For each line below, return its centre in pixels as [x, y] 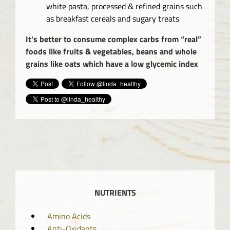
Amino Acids [69, 216]
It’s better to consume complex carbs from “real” [113, 39]
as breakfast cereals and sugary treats [113, 18]
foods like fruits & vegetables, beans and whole [111, 51]
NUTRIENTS [115, 193]
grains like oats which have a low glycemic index [112, 63]
